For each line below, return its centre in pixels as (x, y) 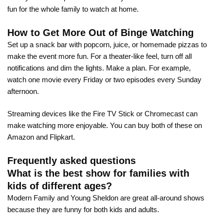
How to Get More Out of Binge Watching (100, 32)
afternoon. (23, 91)
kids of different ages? (60, 186)
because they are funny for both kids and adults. (83, 209)
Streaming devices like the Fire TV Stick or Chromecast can (102, 114)
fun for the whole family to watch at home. (73, 9)
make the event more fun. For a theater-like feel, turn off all (100, 56)
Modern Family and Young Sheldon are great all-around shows (106, 198)
